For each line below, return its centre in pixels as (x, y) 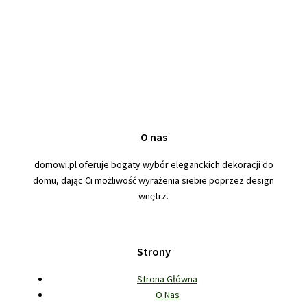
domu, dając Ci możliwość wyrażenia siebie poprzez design (153, 180)
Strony (153, 251)
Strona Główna (167, 279)
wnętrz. (153, 196)
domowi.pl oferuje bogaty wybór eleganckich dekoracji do (153, 164)
